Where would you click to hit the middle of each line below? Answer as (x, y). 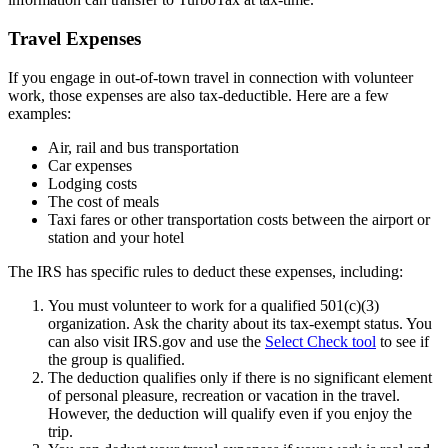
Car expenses (90, 165)
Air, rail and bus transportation (143, 147)
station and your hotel (116, 237)
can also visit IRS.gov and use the (156, 341)
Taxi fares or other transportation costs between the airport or (239, 219)
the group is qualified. (116, 359)
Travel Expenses (74, 38)
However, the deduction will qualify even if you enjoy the (230, 413)
